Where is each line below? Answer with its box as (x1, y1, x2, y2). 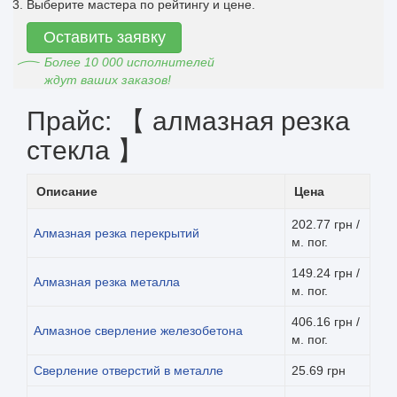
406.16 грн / (292, 314, 360, 329)
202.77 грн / (292, 216, 360, 231)
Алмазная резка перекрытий (34, 225, 199, 240)
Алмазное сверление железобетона (34, 323, 243, 338)
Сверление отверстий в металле (34, 362, 223, 378)
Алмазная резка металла (34, 274, 180, 289)
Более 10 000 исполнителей (44, 54, 214, 69)
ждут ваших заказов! (44, 72, 171, 87)
